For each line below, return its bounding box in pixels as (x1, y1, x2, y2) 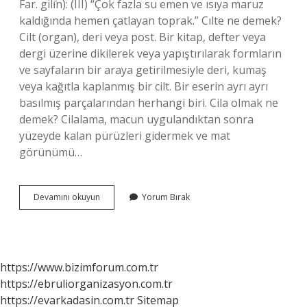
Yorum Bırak (142, 191, 190, 203)
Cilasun (99, 191, 127, 202)
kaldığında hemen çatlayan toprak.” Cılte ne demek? (19, 13, 282, 28)
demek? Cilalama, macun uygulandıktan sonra (19, 112, 254, 127)
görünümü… (19, 145, 82, 160)
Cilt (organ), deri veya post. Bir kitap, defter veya (19, 29, 266, 45)
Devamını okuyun (34, 191, 100, 203)
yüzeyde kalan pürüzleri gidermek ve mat (19, 128, 230, 143)
